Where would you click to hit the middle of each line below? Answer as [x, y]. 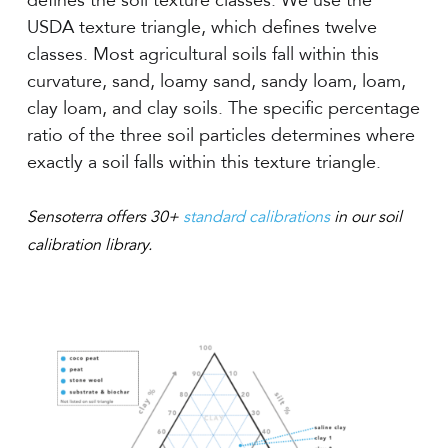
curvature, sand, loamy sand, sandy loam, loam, [216, 81]
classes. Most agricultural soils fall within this [202, 54]
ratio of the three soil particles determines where [220, 135]
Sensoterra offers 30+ [104, 217]
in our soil [365, 217]
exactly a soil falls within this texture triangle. [203, 162]
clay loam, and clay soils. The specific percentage [223, 108]
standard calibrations [256, 217]
